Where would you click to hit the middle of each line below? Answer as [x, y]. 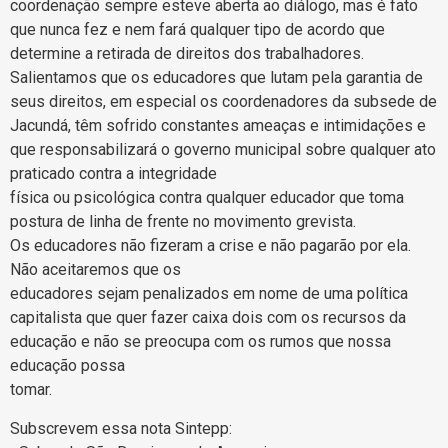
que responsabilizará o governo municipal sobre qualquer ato [223, 150]
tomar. [31, 390]
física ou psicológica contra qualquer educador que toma [207, 198]
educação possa [67, 366]
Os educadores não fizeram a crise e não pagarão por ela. [210, 246]
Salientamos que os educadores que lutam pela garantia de [216, 78]
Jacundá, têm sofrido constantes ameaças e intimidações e [218, 126]
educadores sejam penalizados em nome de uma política [209, 294]
